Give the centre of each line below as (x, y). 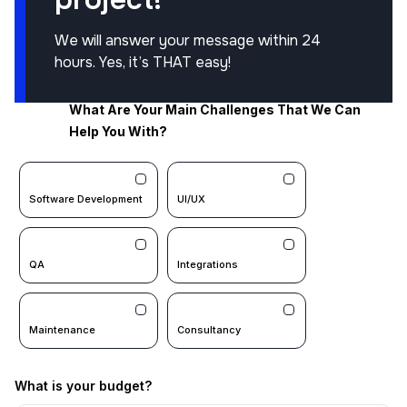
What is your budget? (83, 386)
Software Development (86, 199)
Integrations (208, 265)
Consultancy (209, 330)
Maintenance (62, 330)
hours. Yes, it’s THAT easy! (143, 63)
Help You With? (118, 132)
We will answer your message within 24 (188, 41)
